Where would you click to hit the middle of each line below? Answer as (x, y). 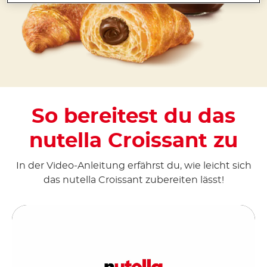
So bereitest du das (133, 117)
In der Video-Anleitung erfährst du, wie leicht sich (133, 165)
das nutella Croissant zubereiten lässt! (133, 180)
